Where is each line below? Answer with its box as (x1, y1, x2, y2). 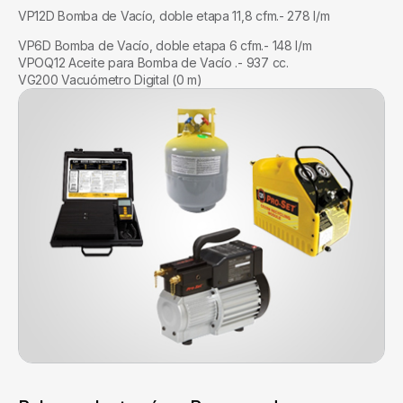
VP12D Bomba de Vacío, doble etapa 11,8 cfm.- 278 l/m (18, 7, 330, 23)
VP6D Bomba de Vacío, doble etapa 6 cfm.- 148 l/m (18, 37, 312, 53)
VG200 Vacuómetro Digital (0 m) (18, 71, 202, 87)
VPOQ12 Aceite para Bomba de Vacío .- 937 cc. (18, 54, 289, 70)
